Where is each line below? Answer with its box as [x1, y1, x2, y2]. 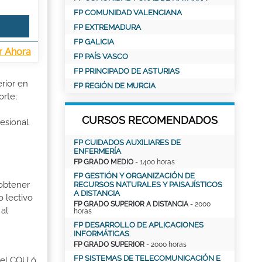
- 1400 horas [133, 158, 175, 166]
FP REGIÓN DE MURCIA [74, 81, 156, 90]
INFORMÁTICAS [74, 229, 129, 238]
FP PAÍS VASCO [74, 52, 128, 61]
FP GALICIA [74, 37, 114, 46]
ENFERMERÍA [74, 147, 121, 156]
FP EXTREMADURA [74, 23, 141, 32]
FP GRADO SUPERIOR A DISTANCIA [74, 200, 188, 208]
